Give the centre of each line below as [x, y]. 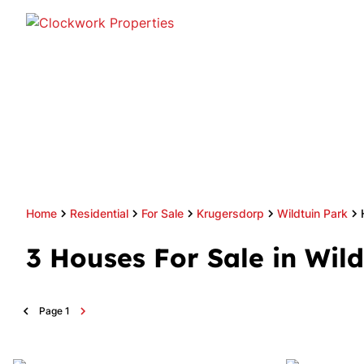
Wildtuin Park [312, 213]
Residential [99, 213]
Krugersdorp [230, 213]
